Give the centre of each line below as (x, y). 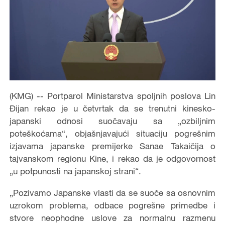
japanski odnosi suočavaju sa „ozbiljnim (113, 121)
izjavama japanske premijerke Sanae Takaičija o (113, 146)
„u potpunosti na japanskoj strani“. (75, 171)
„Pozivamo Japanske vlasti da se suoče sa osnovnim (113, 193)
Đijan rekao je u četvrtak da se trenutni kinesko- (113, 108)
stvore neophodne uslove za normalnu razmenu (113, 218)
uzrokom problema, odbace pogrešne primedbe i (113, 205)
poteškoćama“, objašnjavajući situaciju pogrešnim (113, 134)
